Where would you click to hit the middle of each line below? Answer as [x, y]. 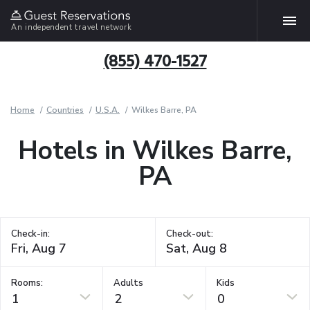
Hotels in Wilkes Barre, [155, 151]
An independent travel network [72, 27]
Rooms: [27, 283]
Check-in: [30, 234]
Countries [65, 110]
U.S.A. [108, 110]
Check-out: [189, 234]
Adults [129, 283]
